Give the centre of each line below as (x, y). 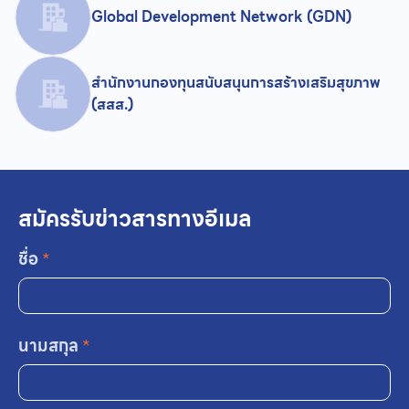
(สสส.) (112, 105)
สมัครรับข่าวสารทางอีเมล (135, 219)
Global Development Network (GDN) (221, 17)
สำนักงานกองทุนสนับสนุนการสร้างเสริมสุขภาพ (236, 83)
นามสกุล (50, 346)
